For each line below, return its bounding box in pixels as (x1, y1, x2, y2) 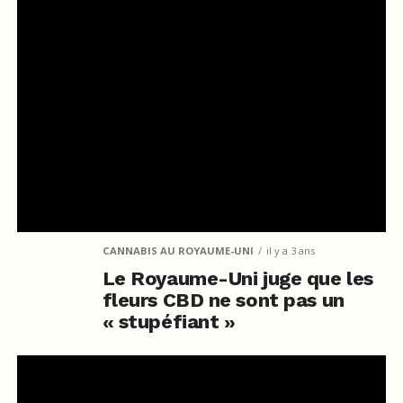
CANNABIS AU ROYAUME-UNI (102, 243, 254, 257)
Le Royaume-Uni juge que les (102, 266, 373, 290)
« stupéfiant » (102, 309, 236, 333)
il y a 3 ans (265, 243, 315, 257)
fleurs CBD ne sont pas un (102, 288, 345, 311)
